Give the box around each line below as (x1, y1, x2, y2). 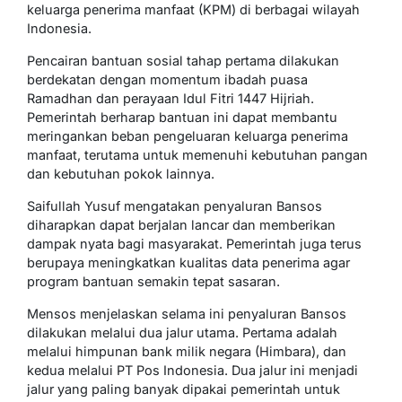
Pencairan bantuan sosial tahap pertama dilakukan (27, 53, 339, 69)
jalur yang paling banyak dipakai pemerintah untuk (27, 381, 340, 398)
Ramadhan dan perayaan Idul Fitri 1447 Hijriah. (27, 91, 314, 107)
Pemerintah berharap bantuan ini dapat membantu (27, 109, 337, 126)
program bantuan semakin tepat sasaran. (27, 274, 280, 290)
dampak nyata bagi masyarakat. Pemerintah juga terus (27, 236, 362, 252)
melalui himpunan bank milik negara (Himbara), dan (27, 344, 346, 360)
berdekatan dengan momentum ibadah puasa (27, 72, 308, 88)
